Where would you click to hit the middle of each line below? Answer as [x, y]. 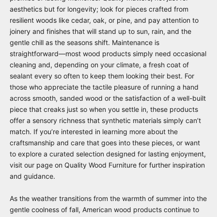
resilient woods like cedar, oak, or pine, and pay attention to [104, 20]
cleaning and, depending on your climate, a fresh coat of [99, 64]
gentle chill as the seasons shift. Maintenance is [85, 42]
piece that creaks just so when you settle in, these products [104, 109]
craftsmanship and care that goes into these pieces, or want [105, 142]
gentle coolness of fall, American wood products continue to [104, 209]
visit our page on [37, 165]
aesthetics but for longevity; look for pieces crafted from [99, 9]
